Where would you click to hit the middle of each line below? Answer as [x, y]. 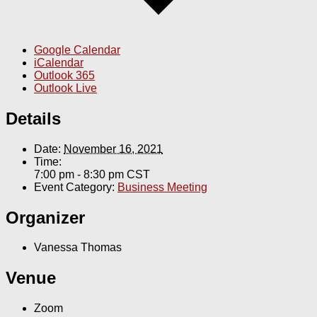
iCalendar [59, 62]
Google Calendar [77, 50]
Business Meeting [162, 187]
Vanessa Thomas [78, 248]
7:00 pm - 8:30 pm [80, 174]
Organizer [45, 217]
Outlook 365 [64, 75]
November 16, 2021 [113, 149]
